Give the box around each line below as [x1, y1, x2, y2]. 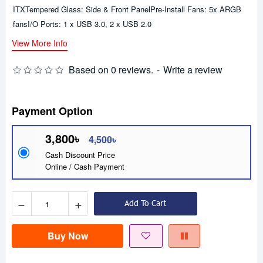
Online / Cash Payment [45, 161, 124, 173]
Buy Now [47, 229, 88, 243]
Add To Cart [124, 198, 167, 209]
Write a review [163, 63, 222, 77]
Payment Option [12, 103, 93, 119]
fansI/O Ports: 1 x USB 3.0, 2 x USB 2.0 [13, 18, 151, 29]
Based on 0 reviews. [69, 63, 153, 77]
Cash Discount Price [45, 149, 115, 161]
